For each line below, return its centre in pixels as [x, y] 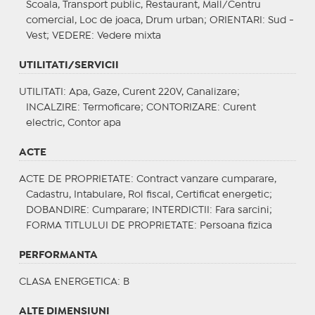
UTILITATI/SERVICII [69, 65]
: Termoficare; [111, 107]
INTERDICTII [180, 210]
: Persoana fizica [233, 225]
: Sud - [278, 20]
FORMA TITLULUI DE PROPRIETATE [110, 225]
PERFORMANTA [58, 255]
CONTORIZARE [181, 107]
